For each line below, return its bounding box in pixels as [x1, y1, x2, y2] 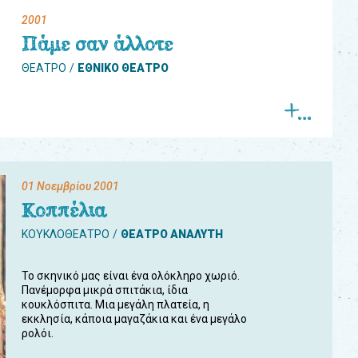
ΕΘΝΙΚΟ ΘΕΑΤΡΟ [78, 62, 169, 74]
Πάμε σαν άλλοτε [22, 32, 173, 56]
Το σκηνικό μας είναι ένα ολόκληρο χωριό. [22, 269, 240, 282]
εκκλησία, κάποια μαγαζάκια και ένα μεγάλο [22, 312, 247, 325]
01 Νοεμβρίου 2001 [22, 180, 119, 193]
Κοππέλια [22, 198, 106, 222]
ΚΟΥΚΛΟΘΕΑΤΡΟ [22, 228, 109, 241]
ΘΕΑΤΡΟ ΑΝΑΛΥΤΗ [121, 228, 223, 241]
